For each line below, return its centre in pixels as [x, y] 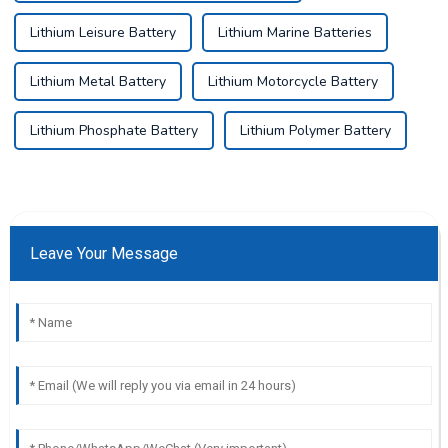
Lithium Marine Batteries [294, 32]
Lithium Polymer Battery [315, 130]
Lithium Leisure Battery [102, 32]
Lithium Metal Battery [97, 81]
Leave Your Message [103, 253]
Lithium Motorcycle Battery [292, 81]
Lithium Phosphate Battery [113, 130]
